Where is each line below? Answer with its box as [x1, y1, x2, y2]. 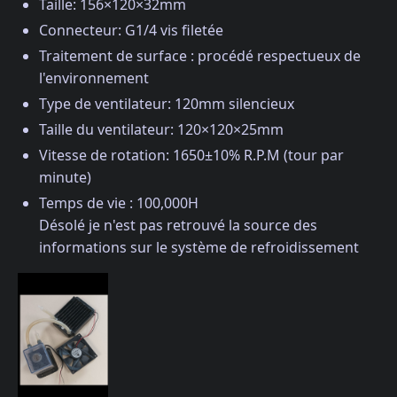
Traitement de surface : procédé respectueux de [39, 45, 361, 66]
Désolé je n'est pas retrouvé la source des [39, 214, 317, 235]
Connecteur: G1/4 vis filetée [39, 19, 223, 40]
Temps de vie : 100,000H [39, 192, 198, 213]
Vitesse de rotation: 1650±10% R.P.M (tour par [39, 144, 344, 165]
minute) [39, 167, 91, 187]
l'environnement [39, 67, 149, 88]
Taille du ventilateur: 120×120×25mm [39, 119, 284, 139]
